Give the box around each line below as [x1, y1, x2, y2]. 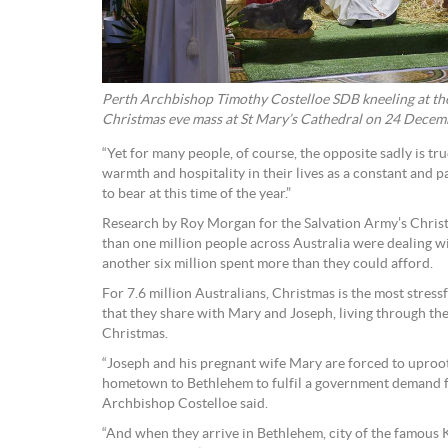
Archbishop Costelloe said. [102, 397, 268, 411]
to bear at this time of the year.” [102, 187, 291, 201]
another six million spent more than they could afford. [102, 257, 433, 271]
